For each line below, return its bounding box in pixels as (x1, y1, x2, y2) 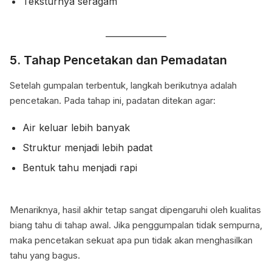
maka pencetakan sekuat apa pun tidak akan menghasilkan (10, 234, 253, 246)
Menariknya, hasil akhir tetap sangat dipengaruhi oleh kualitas (10, 204, 261, 216)
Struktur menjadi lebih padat (22, 141, 152, 154)
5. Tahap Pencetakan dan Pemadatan (10, 53, 227, 68)
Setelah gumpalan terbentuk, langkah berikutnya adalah (10, 80, 237, 92)
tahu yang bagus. (10, 250, 80, 262)
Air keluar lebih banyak (22, 121, 130, 134)
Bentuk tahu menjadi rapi (22, 161, 137, 174)
